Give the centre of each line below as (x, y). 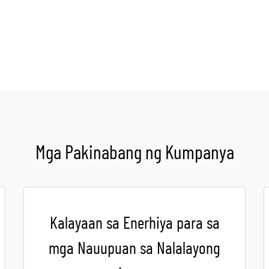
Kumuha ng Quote (211, 23)
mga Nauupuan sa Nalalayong (134, 249)
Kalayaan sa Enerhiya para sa (134, 224)
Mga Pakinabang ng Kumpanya (134, 153)
